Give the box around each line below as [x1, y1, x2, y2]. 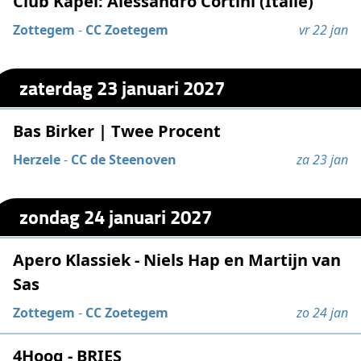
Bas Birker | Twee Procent [13, 119, 222, 142]
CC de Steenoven [71, 150, 177, 168]
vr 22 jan [298, 21, 348, 39]
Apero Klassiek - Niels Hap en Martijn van [13, 248, 342, 271]
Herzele [13, 150, 61, 168]
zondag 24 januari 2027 [19, 202, 213, 231]
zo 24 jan [296, 303, 348, 322]
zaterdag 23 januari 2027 [19, 73, 226, 102]
